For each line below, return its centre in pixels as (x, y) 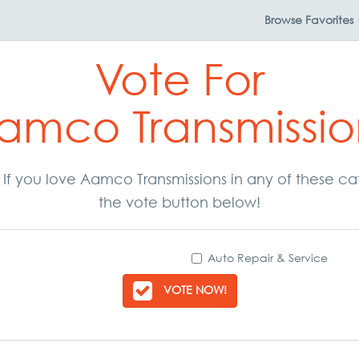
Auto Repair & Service (268, 258)
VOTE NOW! (195, 289)
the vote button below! (179, 202)
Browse (285, 20)
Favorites (329, 20)
